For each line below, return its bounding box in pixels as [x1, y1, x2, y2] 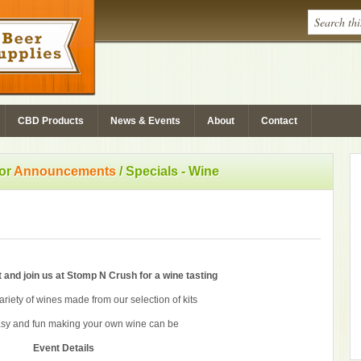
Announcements [14, 164, 116, 178]
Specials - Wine [122, 164, 219, 178]
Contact [261, 115, 297, 127]
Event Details [33, 342, 94, 354]
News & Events [110, 115, 180, 127]
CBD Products [18, 115, 84, 127]
